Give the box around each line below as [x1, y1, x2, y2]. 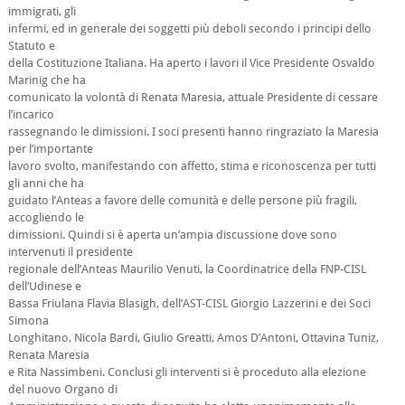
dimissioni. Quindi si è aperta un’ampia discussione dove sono [7, 228, 337, 241]
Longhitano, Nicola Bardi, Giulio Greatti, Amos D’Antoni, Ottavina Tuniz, [7, 331, 379, 344]
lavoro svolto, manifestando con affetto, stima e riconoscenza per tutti [7, 159, 376, 173]
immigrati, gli [7, 5, 76, 18]
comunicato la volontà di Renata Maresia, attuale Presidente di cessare [7, 90, 378, 104]
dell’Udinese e [7, 279, 81, 293]
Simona [7, 314, 49, 327]
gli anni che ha [7, 176, 84, 190]
